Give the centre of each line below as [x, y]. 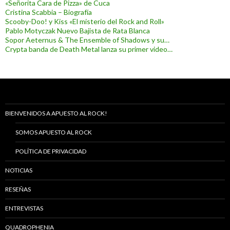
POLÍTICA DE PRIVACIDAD [51, 151]
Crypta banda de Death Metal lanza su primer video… [89, 49]
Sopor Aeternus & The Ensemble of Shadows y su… [87, 40]
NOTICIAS [19, 170]
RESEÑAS [18, 189]
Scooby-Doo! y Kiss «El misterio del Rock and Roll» [85, 21]
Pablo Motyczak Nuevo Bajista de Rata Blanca [78, 30]
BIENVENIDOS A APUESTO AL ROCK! [56, 113]
